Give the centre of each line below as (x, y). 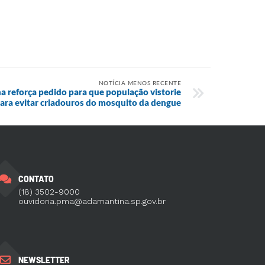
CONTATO (36, 179)
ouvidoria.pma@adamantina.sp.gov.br (92, 201)
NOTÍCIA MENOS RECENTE (140, 83)
